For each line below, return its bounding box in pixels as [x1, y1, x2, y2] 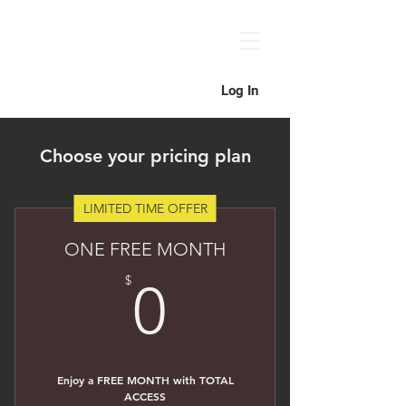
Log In [220, 82, 258, 99]
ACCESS [124, 389, 166, 403]
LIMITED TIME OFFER [82, 200, 208, 217]
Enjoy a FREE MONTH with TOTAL [56, 372, 234, 387]
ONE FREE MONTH [64, 238, 226, 260]
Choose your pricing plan [39, 145, 251, 167]
